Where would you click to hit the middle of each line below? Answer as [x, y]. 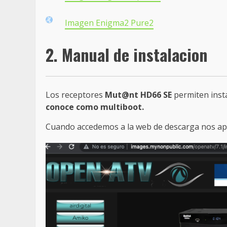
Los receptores [75, 94]
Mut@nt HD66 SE [138, 94]
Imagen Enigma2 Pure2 [109, 23]
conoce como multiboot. [95, 107]
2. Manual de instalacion [127, 55]
